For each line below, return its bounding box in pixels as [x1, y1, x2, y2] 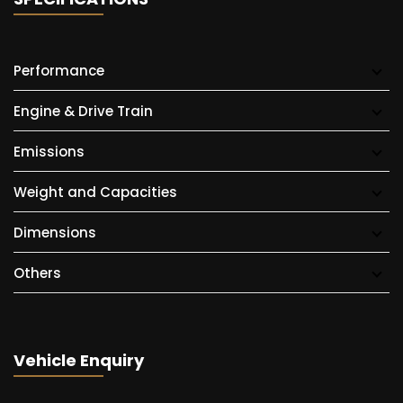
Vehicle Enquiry [13, 349, 144, 372]
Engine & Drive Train [13, 102, 153, 121]
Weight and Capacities [13, 183, 177, 201]
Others [13, 264, 61, 282]
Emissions [13, 142, 85, 161]
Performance [13, 61, 104, 80]
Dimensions [13, 223, 96, 242]
